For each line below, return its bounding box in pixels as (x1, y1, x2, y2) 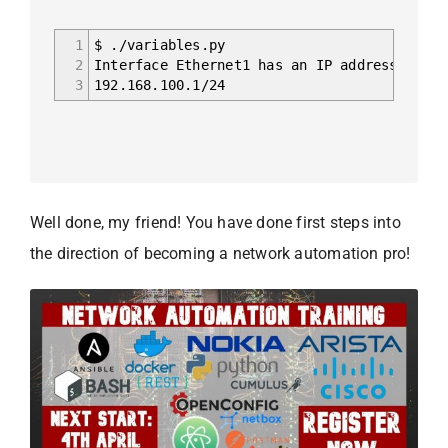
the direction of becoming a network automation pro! (30, 243, 411, 263)
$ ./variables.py (94, 36, 226, 53)
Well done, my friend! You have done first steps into (30, 212, 401, 232)
